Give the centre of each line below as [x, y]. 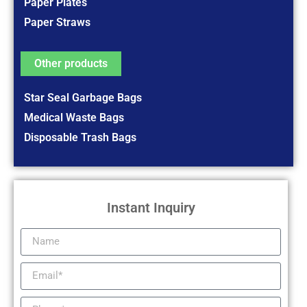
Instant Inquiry [151, 207]
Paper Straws [57, 22]
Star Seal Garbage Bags [83, 97]
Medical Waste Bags [74, 117]
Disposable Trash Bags [80, 137]
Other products [71, 63]
